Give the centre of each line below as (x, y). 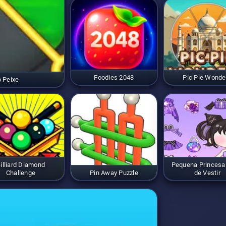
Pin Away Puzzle (114, 173)
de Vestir (207, 173)
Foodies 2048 (114, 77)
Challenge (21, 173)
